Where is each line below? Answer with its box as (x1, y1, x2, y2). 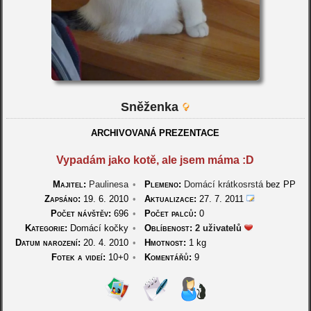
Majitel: (52, 179, 86, 190)
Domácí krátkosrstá (183, 179, 263, 190)
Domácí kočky (67, 223, 128, 233)
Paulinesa (88, 179, 128, 190)
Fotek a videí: (51, 252, 106, 262)
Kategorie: (24, 223, 67, 233)
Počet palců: (144, 208, 196, 219)
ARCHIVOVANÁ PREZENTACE (91, 128, 220, 138)
